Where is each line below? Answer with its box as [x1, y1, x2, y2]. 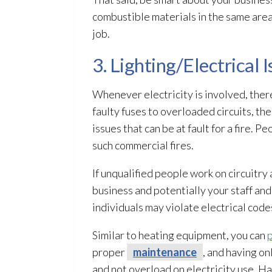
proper [92, 245, 127, 259]
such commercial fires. [92, 138, 194, 152]
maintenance [133, 245, 197, 259]
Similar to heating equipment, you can [92, 228, 267, 242]
